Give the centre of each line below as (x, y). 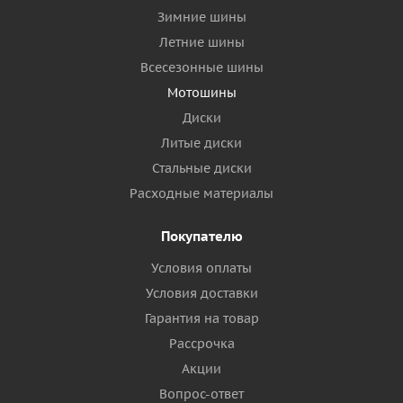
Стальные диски (201, 168)
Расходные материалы (201, 193)
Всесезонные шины (201, 67)
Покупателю (201, 236)
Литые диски (201, 143)
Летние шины (201, 42)
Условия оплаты (201, 268)
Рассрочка (201, 344)
